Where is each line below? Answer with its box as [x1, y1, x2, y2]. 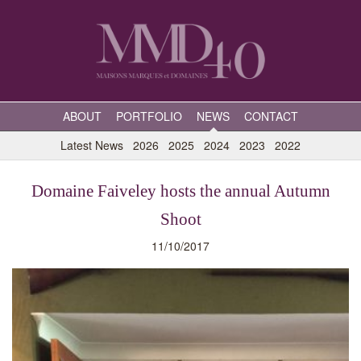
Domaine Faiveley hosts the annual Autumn [31, 181, 330, 201]
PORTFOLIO [116, 108, 182, 124]
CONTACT [244, 108, 298, 124]
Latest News [60, 137, 123, 153]
